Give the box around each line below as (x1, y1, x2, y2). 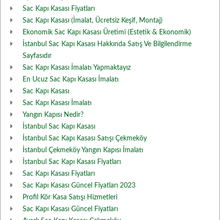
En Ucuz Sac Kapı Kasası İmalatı (23, 76, 119, 83)
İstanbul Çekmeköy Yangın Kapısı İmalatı (23, 147, 143, 154)
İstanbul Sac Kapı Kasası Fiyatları (23, 159, 121, 165)
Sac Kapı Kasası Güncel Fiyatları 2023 (23, 182, 136, 189)
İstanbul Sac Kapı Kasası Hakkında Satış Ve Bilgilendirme (23, 41, 192, 48)
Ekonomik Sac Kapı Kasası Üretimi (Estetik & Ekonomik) (23, 29, 191, 36)
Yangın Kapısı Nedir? (23, 111, 83, 118)
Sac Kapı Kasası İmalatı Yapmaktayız (23, 64, 131, 71)
